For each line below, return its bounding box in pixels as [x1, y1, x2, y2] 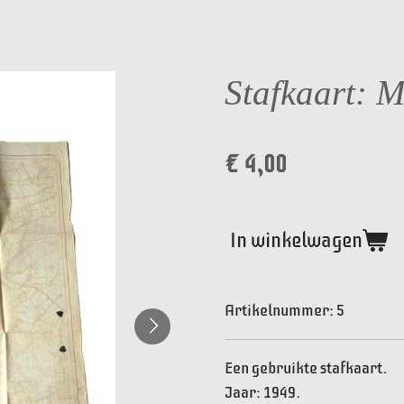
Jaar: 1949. [225, 381, 301, 402]
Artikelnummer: [225, 299, 334, 320]
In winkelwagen [230, 228, 363, 253]
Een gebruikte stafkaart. [225, 357, 388, 378]
